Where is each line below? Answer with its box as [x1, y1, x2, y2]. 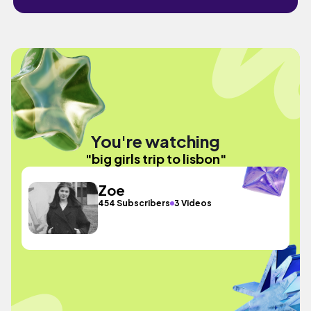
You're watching [91, 130, 220, 151]
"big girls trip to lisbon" [85, 150, 226, 167]
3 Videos [174, 198, 212, 208]
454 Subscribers [98, 198, 171, 208]
